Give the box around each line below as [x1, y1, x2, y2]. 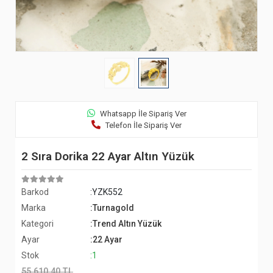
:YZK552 [90, 187, 123, 197]
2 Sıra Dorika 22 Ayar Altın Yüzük [21, 149, 194, 163]
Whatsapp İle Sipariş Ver [99, 109, 186, 118]
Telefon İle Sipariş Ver [105, 121, 182, 130]
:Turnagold [90, 203, 135, 213]
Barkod [21, 187, 49, 197]
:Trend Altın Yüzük [90, 219, 162, 229]
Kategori [21, 219, 54, 229]
